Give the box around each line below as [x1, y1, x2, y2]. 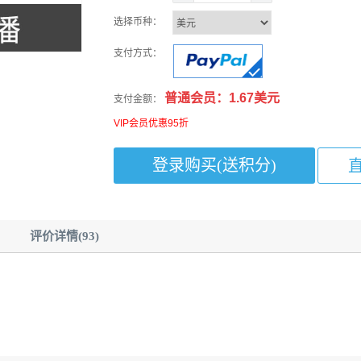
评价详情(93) [30, 229, 99, 243]
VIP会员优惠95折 [114, 117, 189, 129]
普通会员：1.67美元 [164, 90, 280, 105]
